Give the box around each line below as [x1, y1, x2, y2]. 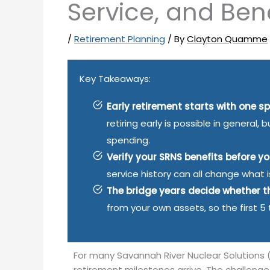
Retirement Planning [74, 33, 165, 45]
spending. [107, 134, 150, 146]
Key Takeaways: [80, 72, 151, 85]
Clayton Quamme [187, 33, 268, 45]
